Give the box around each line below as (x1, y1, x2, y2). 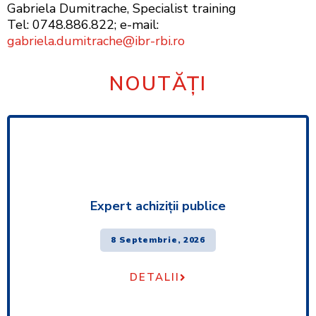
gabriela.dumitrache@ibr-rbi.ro (7, 32, 185, 50)
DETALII (129, 269, 180, 284)
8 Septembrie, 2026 (111, 233, 205, 245)
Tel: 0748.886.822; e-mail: (7, 16, 159, 34)
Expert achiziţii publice (90, 197, 226, 214)
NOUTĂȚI (109, 70, 207, 97)
